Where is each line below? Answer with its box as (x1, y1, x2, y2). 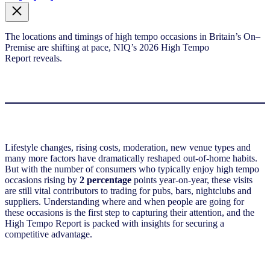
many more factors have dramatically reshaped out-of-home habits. (5, 152, 257, 163)
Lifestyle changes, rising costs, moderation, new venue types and (5, 142, 251, 152)
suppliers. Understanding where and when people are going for (5, 196, 244, 207)
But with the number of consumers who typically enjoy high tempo (5, 163, 259, 174)
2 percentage (80, 174, 131, 185)
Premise (5, 42, 35, 52)
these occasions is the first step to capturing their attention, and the (5, 207, 254, 218)
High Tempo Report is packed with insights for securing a (5, 218, 224, 228)
